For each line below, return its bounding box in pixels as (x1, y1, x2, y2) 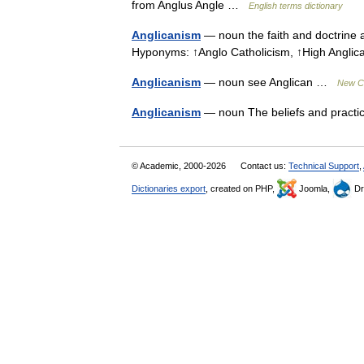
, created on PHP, (206, 184, 277, 193)
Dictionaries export (132, 184, 206, 193)
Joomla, (297, 184, 332, 193)
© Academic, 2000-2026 (132, 161, 228, 171)
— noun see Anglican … (201, 76, 337, 89)
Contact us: (240, 161, 288, 171)
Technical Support (288, 161, 359, 171)
